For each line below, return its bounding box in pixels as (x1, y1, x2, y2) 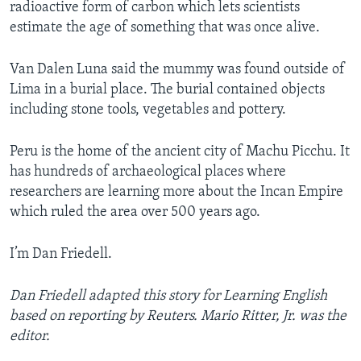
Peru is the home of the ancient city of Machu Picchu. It (10, 144, 350, 160)
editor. (10, 329, 50, 345)
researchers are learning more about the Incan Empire (10, 185, 343, 201)
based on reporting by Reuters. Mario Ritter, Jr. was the (10, 309, 346, 325)
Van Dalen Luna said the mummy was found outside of (10, 62, 345, 78)
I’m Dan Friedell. (10, 247, 112, 263)
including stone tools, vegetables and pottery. (10, 102, 286, 118)
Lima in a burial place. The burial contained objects (10, 82, 325, 98)
